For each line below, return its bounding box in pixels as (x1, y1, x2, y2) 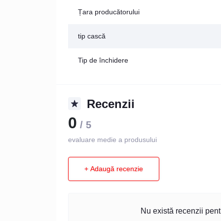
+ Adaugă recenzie (84, 165, 143, 173)
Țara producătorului (78, 7, 140, 16)
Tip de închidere (78, 56, 128, 64)
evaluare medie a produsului (68, 135, 157, 144)
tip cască (78, 32, 106, 40)
